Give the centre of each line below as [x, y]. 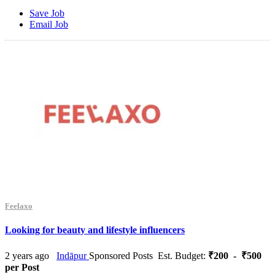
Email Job [49, 24]
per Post [22, 268]
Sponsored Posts [121, 256]
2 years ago [27, 256]
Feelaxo [19, 206]
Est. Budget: [182, 256]
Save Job [47, 13]
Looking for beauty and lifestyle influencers [95, 230]
